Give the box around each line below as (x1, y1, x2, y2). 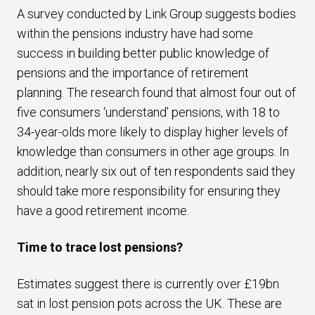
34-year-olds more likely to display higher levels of (17, 124, 288, 139)
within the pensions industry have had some (17, 26, 253, 41)
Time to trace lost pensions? (17, 240, 183, 255)
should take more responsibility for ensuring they (17, 184, 281, 198)
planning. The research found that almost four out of (17, 85, 296, 100)
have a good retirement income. (17, 203, 192, 218)
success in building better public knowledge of (17, 46, 269, 60)
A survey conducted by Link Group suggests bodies (17, 6, 296, 21)
